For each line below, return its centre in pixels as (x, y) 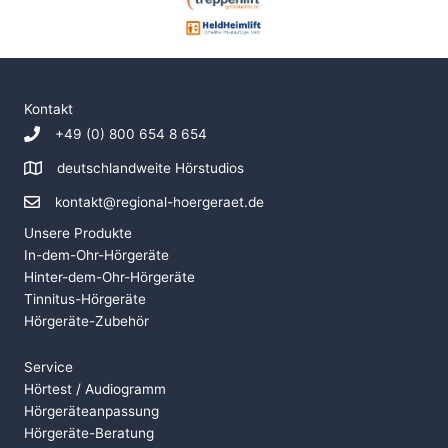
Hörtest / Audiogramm (95, 388)
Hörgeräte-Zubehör (86, 320)
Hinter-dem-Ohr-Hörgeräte (109, 276)
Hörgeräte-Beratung (89, 432)
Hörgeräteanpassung (91, 410)
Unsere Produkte (78, 232)
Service (48, 366)
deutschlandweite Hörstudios (150, 167)
